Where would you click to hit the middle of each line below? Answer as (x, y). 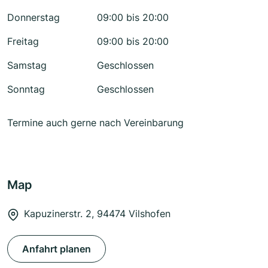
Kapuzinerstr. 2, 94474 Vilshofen (97, 214)
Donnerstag (33, 18)
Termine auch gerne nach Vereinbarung (95, 123)
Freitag (23, 42)
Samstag (27, 66)
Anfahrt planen (57, 249)
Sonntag (26, 89)
